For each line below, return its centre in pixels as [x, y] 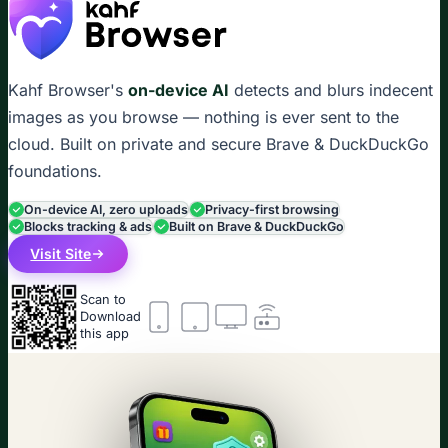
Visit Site [61, 254]
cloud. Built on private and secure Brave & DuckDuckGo [218, 143]
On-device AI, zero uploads [106, 209]
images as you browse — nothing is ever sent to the [203, 116]
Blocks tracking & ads [88, 226]
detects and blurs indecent [331, 89]
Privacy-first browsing [272, 209]
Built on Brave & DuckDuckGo [256, 226]
